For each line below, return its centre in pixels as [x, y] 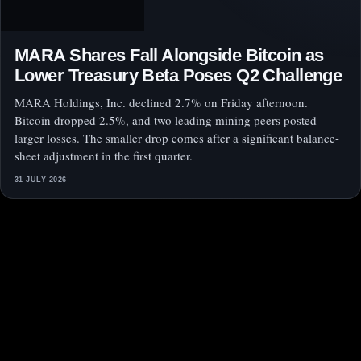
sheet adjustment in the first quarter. [104, 156]
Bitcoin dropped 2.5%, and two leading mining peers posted [166, 120]
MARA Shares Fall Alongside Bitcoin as [169, 56]
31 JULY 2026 [41, 180]
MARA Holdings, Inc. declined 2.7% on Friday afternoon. [161, 103]
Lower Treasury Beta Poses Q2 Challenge [178, 76]
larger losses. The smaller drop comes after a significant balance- [177, 138]
